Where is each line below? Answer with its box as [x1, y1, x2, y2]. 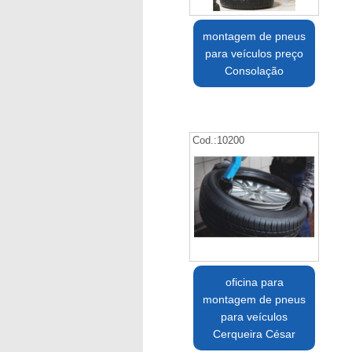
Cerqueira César [213, 328, 296, 341]
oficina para [225, 276, 284, 289]
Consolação [225, 64, 284, 78]
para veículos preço [205, 47, 304, 60]
